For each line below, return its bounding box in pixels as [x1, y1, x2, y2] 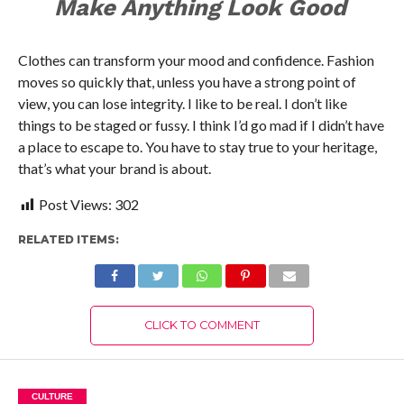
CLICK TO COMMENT [143, 317, 260, 332]
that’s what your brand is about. [17, 159, 211, 177]
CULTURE [31, 390, 73, 401]
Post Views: [38, 195, 112, 213]
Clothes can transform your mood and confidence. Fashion [17, 50, 374, 69]
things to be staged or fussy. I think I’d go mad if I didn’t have [17, 115, 384, 133]
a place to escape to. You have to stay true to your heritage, [17, 137, 377, 155]
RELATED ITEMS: [17, 232, 119, 246]
